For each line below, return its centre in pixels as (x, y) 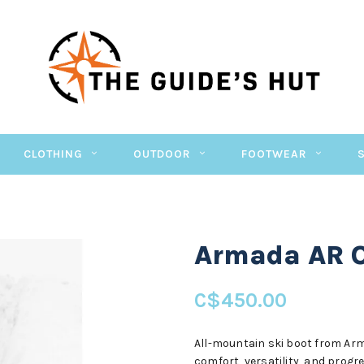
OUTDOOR (162, 154)
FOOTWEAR (274, 154)
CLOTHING (53, 154)
